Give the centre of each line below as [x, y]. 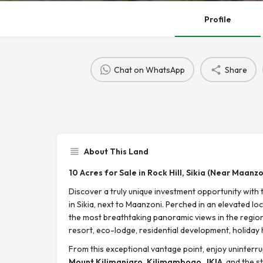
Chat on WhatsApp [149, 70]
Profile [218, 19]
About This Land [116, 151]
